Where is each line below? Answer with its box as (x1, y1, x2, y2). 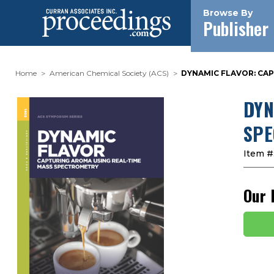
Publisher (203, 16, 268, 41)
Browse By (203, 7, 253, 18)
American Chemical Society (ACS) (49, 68, 169, 78)
